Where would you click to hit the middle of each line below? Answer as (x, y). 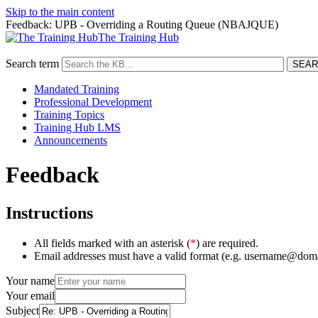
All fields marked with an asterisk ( (112, 243)
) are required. (227, 243)
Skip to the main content (60, 12)
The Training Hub (138, 37)
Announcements (71, 140)
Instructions (49, 213)
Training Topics (69, 115)
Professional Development (93, 102)
